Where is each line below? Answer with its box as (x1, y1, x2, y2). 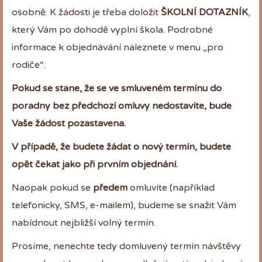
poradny (12, 99, 53, 112)
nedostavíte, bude (150, 99, 232, 112)
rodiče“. (12, 58, 46, 71)
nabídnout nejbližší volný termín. (12, 216, 156, 229)
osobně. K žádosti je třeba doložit (12, 6, 161, 18)
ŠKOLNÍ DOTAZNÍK (161, 6, 248, 18)
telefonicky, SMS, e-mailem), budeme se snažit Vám (12, 199, 236, 211)
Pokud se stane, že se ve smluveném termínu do (12, 82, 222, 94)
